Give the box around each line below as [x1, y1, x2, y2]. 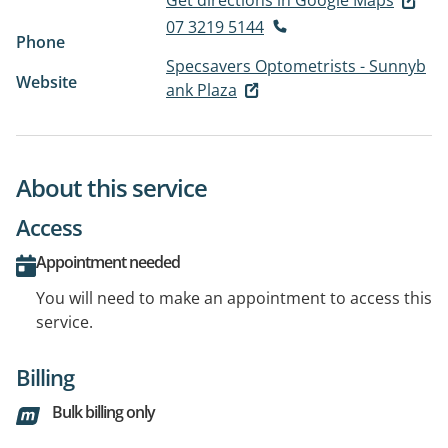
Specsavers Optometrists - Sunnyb [166, 54, 426, 77]
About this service [16, 171, 207, 205]
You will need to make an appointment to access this [36, 287, 432, 310]
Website [16, 70, 77, 93]
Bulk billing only [52, 401, 155, 424]
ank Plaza [166, 78, 237, 101]
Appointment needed [36, 251, 180, 274]
